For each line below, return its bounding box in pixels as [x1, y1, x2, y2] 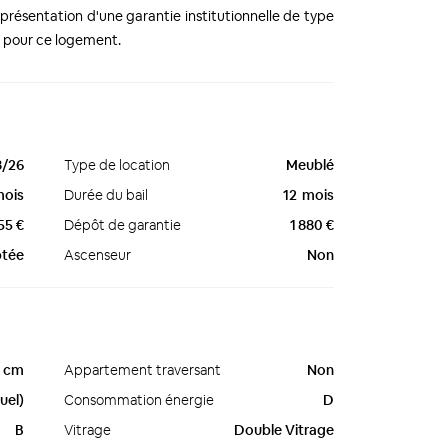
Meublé [286, 156, 334, 174]
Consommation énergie [64, 391, 214, 409]
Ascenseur [64, 246, 131, 264]
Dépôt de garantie [64, 216, 181, 234]
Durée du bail [64, 186, 148, 204]
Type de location [64, 156, 170, 174]
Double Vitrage [234, 421, 334, 439]
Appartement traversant [64, 361, 221, 379]
